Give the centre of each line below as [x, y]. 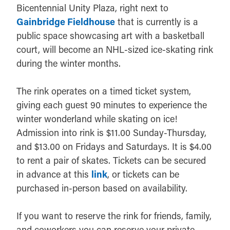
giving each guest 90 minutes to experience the [112, 104]
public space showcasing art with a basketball [110, 35]
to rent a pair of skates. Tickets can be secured [111, 160]
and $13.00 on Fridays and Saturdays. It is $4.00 [114, 146]
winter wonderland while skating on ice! [97, 118]
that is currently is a [157, 21]
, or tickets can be [143, 174]
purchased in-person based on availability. [102, 188]
